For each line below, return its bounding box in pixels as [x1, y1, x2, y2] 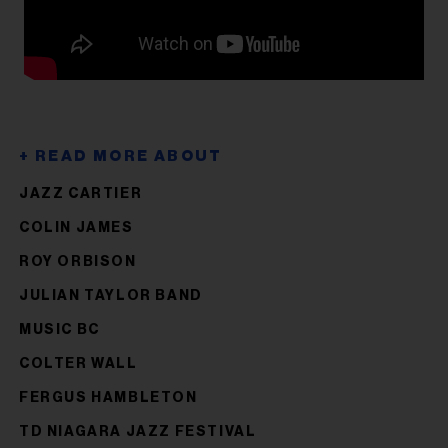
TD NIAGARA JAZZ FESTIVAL [19, 424, 257, 439]
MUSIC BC [19, 322, 100, 337]
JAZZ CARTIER [19, 186, 143, 201]
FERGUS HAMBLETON [19, 390, 198, 405]
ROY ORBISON [19, 254, 137, 269]
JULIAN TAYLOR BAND [19, 288, 203, 303]
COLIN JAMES [19, 220, 134, 235]
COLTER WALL [19, 356, 138, 371]
